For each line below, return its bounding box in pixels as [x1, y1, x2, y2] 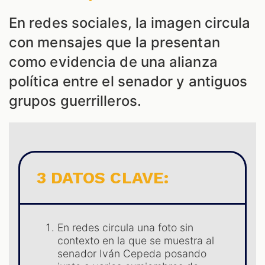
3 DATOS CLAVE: [37, 168, 169, 188]
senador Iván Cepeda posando [57, 247, 207, 260]
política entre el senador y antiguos [9, 73, 248, 91]
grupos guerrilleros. [9, 92, 141, 110]
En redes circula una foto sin [57, 221, 194, 234]
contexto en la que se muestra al [57, 234, 215, 247]
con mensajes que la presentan [9, 34, 220, 51]
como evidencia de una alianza [9, 53, 218, 71]
